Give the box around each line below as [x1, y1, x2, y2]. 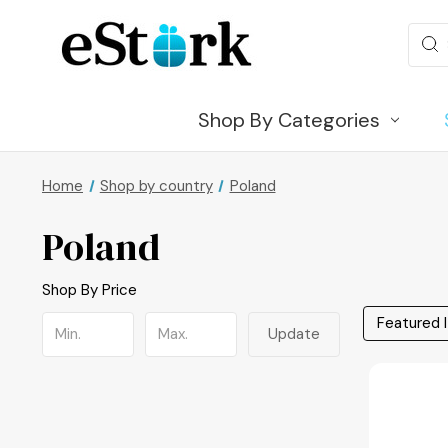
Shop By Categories [197, 107, 380, 133]
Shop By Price [42, 280, 137, 300]
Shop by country [99, 175, 213, 196]
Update [268, 323, 321, 344]
